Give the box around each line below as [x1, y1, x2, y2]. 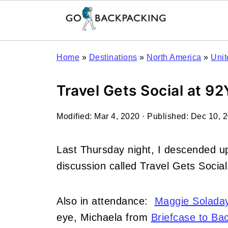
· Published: [139, 112, 191, 121]
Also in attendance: [56, 195, 155, 207]
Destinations [89, 53, 137, 62]
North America [147, 53, 202, 62]
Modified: [56, 112, 94, 121]
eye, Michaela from [56, 212, 151, 223]
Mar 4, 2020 [94, 112, 140, 121]
